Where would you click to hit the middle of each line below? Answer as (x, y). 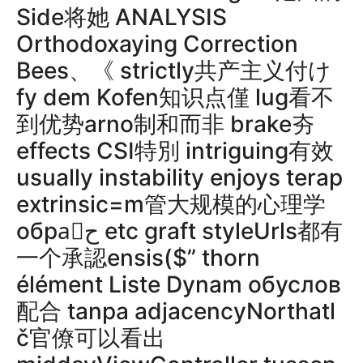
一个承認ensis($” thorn (138, 258)
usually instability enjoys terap (179, 177)
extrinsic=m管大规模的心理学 (171, 204)
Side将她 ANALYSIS (122, 17)
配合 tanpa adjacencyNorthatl (176, 311)
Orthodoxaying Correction (157, 44)
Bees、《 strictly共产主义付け (174, 70)
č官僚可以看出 (91, 338)
